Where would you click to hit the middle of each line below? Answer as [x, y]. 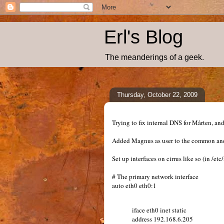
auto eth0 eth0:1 [134, 185]
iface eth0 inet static [159, 210]
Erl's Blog [143, 37]
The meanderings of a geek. [154, 57]
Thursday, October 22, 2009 [157, 94]
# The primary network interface [155, 176]
